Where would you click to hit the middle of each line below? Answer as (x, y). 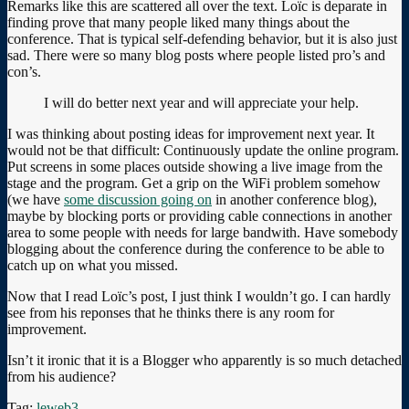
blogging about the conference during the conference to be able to (196, 248)
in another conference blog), (294, 199)
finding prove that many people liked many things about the (178, 22)
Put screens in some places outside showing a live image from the (195, 166)
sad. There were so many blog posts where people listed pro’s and (196, 55)
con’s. (24, 71)
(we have (36, 199)
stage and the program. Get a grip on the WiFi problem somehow (194, 183)
